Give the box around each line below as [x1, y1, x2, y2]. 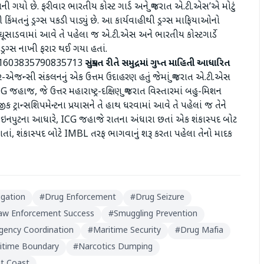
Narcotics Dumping [78, 242, 153, 253]
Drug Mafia [180, 225, 223, 236]
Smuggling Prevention [114, 209, 197, 220]
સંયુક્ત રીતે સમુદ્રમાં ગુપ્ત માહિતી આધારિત [85, 58, 230, 70]
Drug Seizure [136, 192, 184, 203]
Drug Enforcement [45, 192, 116, 203]
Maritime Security [93, 225, 161, 236]
